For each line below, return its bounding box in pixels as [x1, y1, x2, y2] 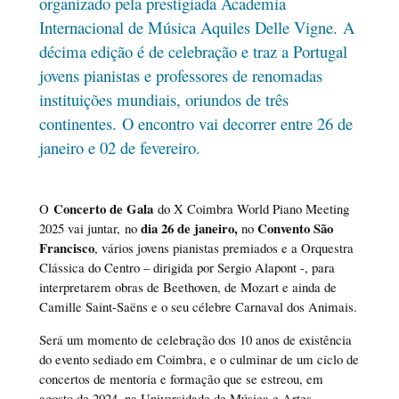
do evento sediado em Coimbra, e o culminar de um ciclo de [38, 349, 359, 368]
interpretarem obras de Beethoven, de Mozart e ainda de [38, 277, 337, 296]
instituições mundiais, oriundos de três [38, 88, 289, 111]
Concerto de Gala [53, 198, 153, 218]
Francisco [38, 237, 94, 257]
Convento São [253, 217, 333, 238]
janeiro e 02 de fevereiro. [38, 136, 206, 159]
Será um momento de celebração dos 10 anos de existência [38, 330, 352, 348]
